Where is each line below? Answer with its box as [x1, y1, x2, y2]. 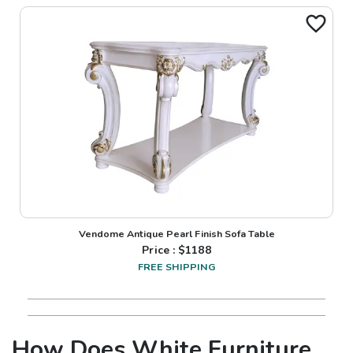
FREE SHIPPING [138, 259, 215, 273]
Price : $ [142, 242, 186, 258]
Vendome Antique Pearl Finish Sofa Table [78, 226, 275, 240]
